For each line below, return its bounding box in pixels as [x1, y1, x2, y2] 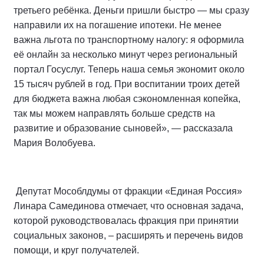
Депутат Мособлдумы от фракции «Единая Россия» [16, 186, 242, 196]
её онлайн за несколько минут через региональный [14, 49, 237, 60]
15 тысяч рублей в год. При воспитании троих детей [14, 78, 240, 89]
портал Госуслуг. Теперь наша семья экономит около [14, 64, 245, 74]
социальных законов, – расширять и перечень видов [14, 230, 243, 240]
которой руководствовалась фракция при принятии [14, 215, 239, 226]
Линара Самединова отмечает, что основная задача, [14, 200, 243, 211]
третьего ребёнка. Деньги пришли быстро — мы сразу [14, 5, 249, 15]
